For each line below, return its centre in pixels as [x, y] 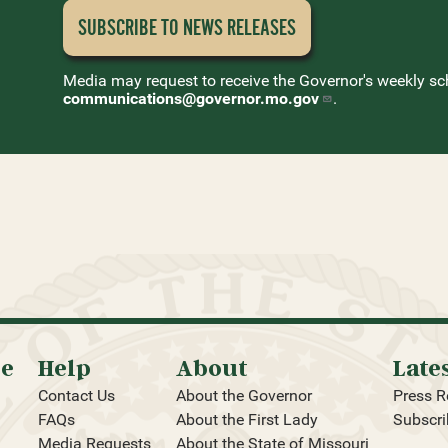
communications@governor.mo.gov [191, 99]
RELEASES [262, 28]
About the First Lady [246, 420]
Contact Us [77, 396]
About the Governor [243, 396]
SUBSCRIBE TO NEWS [153, 28]
